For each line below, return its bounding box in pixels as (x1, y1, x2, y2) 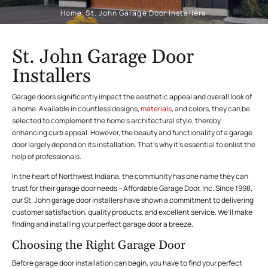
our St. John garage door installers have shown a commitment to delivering (12, 195, 254, 205)
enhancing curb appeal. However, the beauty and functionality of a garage (12, 127, 252, 138)
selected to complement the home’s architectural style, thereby (12, 115, 221, 126)
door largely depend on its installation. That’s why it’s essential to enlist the (12, 139, 255, 150)
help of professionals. (12, 151, 83, 162)
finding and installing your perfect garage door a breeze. (12, 219, 194, 229)
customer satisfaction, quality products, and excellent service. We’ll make (12, 207, 252, 217)
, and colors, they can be (172, 103, 250, 114)
